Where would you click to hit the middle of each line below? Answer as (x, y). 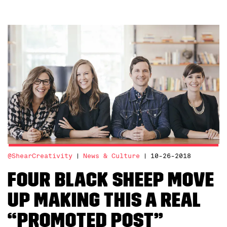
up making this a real (104, 200)
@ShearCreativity (40, 156)
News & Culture (111, 156)
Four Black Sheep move (111, 180)
